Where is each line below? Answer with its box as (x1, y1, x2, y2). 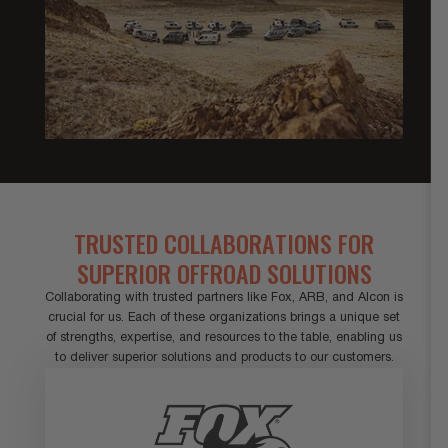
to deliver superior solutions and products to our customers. (54, 352, 394, 364)
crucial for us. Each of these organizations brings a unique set (48, 312, 400, 324)
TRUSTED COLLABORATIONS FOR (74, 225, 374, 262)
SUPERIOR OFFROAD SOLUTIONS (76, 255, 372, 292)
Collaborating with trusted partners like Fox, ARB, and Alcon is (45, 292, 403, 304)
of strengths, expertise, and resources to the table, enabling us (46, 332, 402, 344)
